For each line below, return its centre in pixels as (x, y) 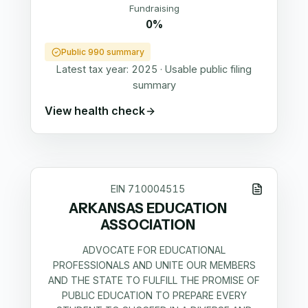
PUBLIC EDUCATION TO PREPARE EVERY (154, 296)
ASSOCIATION (148, 225)
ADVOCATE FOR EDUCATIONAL (154, 250)
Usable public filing (208, 69)
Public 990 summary (102, 52)
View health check (95, 111)
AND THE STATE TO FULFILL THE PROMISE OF (154, 280)
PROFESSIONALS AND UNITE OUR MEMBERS (154, 265)
